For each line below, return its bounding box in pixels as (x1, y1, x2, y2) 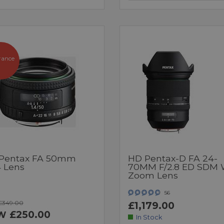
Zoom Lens (127, 169, 178, 180)
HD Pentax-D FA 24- (127, 152, 217, 163)
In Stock (136, 213, 162, 221)
